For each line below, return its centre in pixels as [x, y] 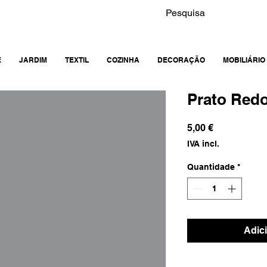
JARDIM [33, 60]
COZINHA [123, 60]
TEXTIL [77, 60]
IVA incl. [203, 144]
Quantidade [211, 167]
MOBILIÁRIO [244, 60]
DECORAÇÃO [181, 60]
